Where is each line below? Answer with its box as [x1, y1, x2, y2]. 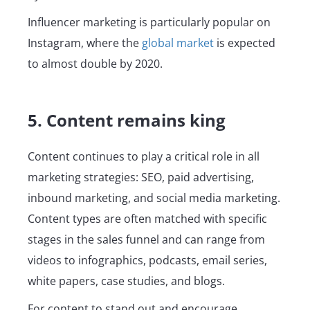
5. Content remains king [28, 109, 226, 132]
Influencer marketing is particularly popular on [28, 15, 271, 30]
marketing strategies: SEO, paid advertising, [28, 170, 254, 185]
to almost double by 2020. [28, 56, 165, 72]
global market [142, 35, 214, 51]
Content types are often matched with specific [28, 211, 267, 227]
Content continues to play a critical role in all [28, 149, 259, 165]
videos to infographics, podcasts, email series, [28, 253, 267, 268]
